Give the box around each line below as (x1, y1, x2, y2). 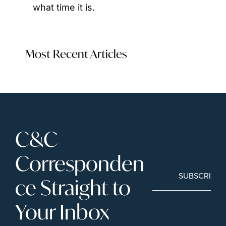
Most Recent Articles (25, 46, 127, 61)
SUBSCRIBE (178, 169, 220, 181)
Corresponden (15, 150, 144, 177)
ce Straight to (15, 174, 131, 201)
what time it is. (33, 2, 95, 13)
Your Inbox (15, 198, 109, 225)
